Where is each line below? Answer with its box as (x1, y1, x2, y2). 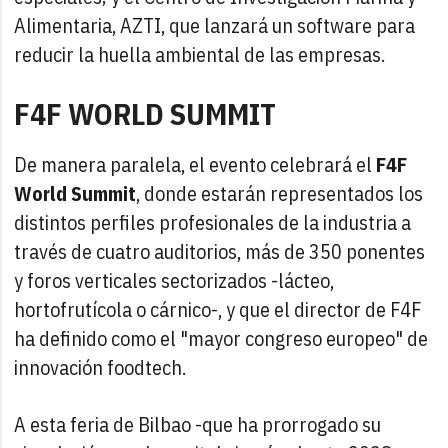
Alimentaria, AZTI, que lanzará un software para (14, 11, 416, 39)
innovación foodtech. (14, 353, 187, 381)
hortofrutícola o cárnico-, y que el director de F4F (14, 295, 422, 323)
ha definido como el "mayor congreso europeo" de (14, 324, 429, 352)
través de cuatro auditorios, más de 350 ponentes (14, 237, 426, 265)
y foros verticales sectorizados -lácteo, (14, 266, 335, 294)
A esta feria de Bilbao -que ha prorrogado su (14, 410, 382, 438)
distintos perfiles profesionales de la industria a (14, 208, 412, 236)
